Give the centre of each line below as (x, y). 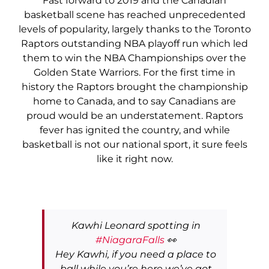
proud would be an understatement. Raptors (134, 115)
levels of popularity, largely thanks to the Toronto (134, 29)
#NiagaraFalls (130, 240)
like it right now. (134, 159)
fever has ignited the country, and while (134, 130)
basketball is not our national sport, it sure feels (134, 144)
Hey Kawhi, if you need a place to (136, 254)
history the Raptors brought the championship (134, 86)
